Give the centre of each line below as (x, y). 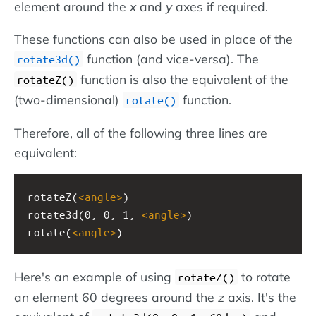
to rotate (264, 276)
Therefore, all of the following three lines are (141, 132)
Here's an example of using (95, 276)
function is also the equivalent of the (183, 79)
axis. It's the (260, 297)
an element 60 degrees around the (116, 297)
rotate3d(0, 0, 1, (85, 214)
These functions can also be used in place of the (153, 38)
